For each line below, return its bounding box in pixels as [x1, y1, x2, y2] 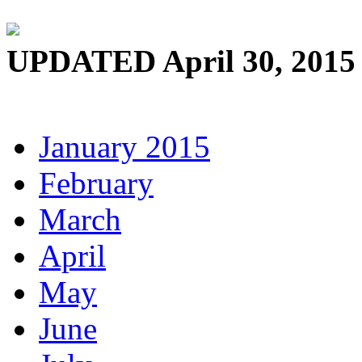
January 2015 [39, 129, 210, 164]
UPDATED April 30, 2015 [6, 44, 356, 78]
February [39, 166, 154, 200]
